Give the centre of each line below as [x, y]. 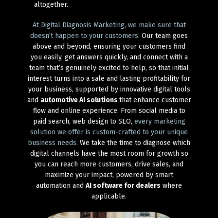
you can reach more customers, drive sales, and [109, 164]
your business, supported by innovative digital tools [109, 90]
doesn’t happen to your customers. [85, 36]
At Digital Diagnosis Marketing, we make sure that [109, 25]
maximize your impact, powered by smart [109, 175]
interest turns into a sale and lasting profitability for [109, 79]
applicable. [109, 197]
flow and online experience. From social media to [109, 111]
